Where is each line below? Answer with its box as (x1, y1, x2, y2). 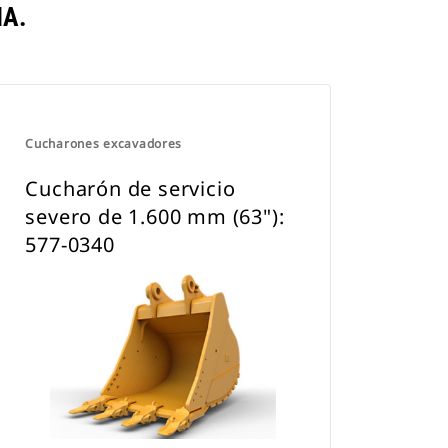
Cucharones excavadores (25, 135, 183, 152)
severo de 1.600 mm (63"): (25, 203, 285, 230)
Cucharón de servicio (25, 175, 236, 202)
